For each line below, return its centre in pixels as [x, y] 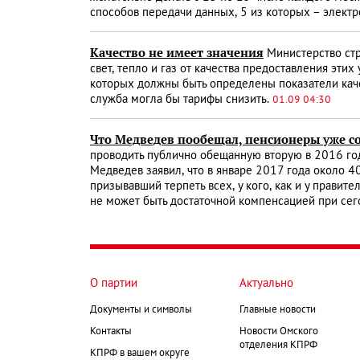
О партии [114, 284]
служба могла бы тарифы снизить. [181, 100]
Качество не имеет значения [177, 53]
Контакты [111, 332]
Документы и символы [141, 311]
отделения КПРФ [278, 346]
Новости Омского [279, 332]
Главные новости [278, 311]
